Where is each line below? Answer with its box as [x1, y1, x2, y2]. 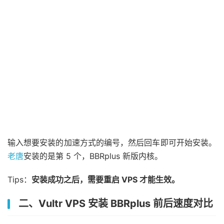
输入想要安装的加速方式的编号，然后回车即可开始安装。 [7, 137, 216, 148]
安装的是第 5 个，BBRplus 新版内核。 [23, 151, 162, 161]
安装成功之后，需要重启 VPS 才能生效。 [31, 174, 179, 185]
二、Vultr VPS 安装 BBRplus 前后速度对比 [18, 197, 213, 210]
